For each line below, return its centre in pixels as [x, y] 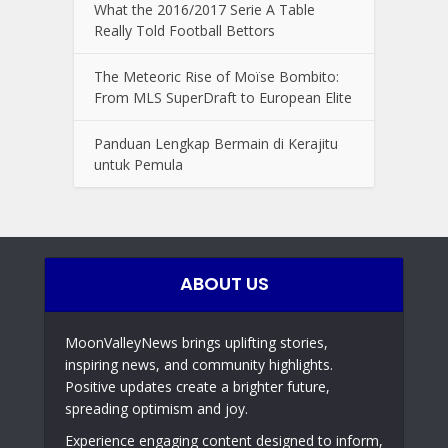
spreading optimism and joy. [156, 408]
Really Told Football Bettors [184, 30]
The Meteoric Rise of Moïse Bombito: [216, 76]
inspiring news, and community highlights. [199, 364]
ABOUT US [224, 283]
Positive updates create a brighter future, [197, 386]
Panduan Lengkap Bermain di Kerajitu [216, 143]
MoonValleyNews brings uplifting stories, [196, 342]
